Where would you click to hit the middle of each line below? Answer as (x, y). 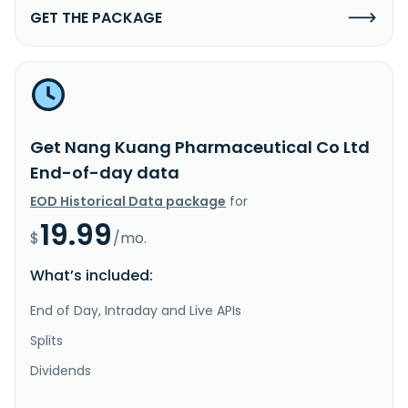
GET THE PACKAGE (96, 17)
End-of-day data (105, 172)
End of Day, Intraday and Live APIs (136, 310)
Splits (46, 340)
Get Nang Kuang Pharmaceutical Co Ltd (200, 147)
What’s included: (92, 275)
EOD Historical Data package (128, 201)
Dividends (61, 370)
